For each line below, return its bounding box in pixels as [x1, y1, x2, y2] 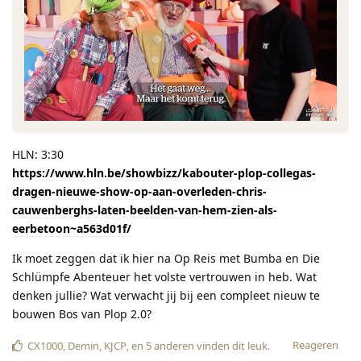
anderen [151, 338, 194, 354]
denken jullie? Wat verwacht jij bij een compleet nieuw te [12, 288, 320, 304]
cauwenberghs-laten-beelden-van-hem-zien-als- [12, 202, 277, 218]
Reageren [293, 338, 338, 353]
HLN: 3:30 [12, 147, 64, 163]
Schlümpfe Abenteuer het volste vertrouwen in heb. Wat [12, 269, 317, 285]
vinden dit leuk [194, 338, 268, 354]
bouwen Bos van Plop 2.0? [12, 306, 151, 322]
